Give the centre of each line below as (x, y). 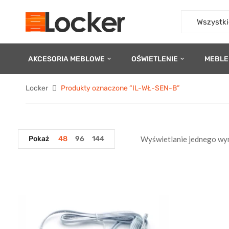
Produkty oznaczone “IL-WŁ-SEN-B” (120, 88)
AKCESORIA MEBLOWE (66, 59)
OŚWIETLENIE (155, 59)
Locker (37, 88)
